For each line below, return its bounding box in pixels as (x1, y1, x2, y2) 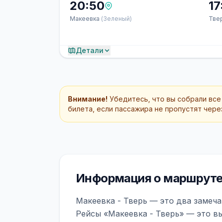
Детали (76, 46, 104, 55)
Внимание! (68, 95, 108, 103)
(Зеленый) (101, 15, 132, 22)
